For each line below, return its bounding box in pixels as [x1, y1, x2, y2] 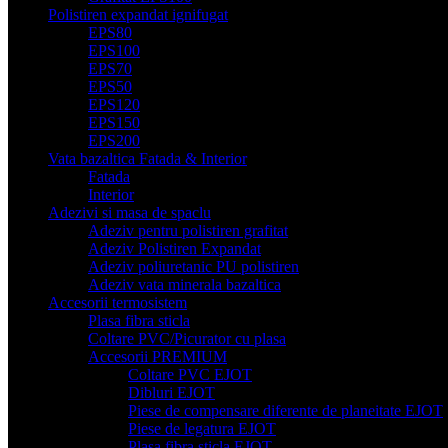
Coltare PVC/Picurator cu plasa [88, 329, 286, 347]
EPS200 [88, 131, 140, 149]
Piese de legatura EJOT [128, 419, 276, 437]
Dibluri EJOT [128, 383, 215, 401]
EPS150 [88, 113, 140, 131]
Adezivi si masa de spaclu [48, 203, 211, 221]
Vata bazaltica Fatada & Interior [48, 149, 247, 167]
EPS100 [88, 41, 140, 59]
